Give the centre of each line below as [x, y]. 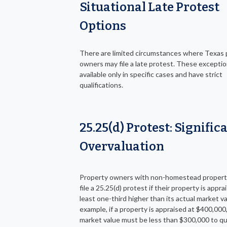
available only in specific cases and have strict [151, 74]
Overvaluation [122, 146]
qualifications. [101, 85]
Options [103, 26]
